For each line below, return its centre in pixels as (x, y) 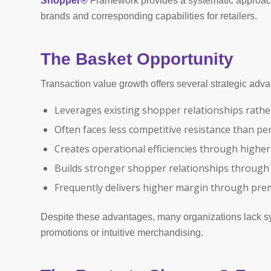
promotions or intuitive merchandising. (122, 232)
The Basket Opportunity (137, 59)
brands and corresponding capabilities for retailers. (149, 16)
